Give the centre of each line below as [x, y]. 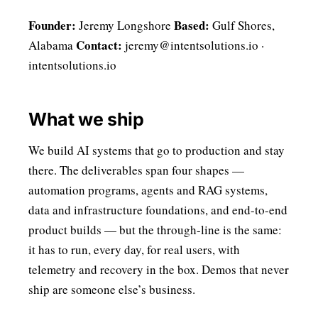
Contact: [99, 45]
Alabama [52, 45]
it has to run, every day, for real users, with [134, 250]
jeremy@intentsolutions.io [192, 45]
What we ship [86, 119]
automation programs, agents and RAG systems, [148, 190]
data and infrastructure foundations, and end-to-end [158, 210]
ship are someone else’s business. [112, 289]
